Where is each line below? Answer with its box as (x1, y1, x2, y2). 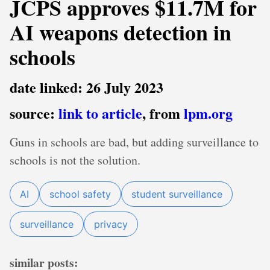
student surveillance (131, 188, 222, 200)
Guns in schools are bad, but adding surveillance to (10, 134, 259, 150)
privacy (94, 218, 128, 230)
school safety (49, 188, 111, 200)
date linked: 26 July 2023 (10, 77, 163, 98)
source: (10, 102, 58, 124)
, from (142, 102, 184, 124)
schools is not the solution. (10, 152, 140, 168)
